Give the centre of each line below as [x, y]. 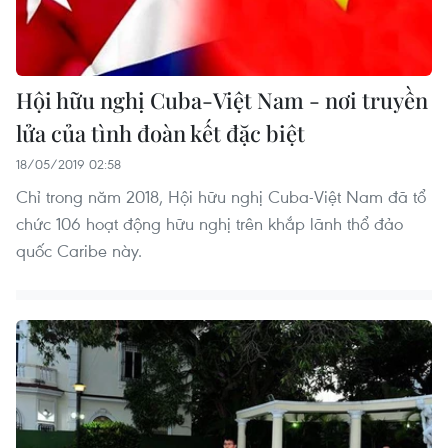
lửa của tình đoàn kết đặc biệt [160, 133]
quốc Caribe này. [79, 251]
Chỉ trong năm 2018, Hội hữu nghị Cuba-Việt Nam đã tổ [221, 197]
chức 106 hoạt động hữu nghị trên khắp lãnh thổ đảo [209, 224]
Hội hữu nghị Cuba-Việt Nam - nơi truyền [222, 100]
